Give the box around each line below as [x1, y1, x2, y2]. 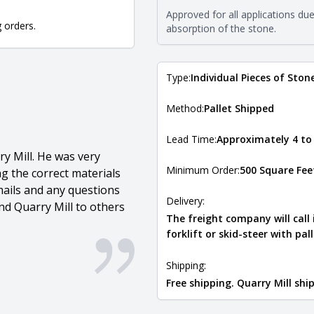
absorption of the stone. [166, 22, 276, 35]
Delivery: [166, 194, 205, 207]
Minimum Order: [166, 163, 240, 177]
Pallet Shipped [204, 102, 274, 115]
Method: [166, 102, 204, 115]
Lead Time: [166, 132, 217, 146]
